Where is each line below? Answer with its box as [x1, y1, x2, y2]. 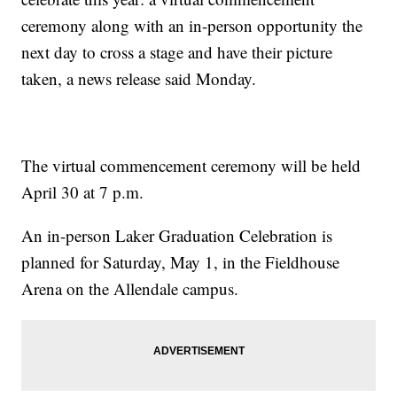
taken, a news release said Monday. [21, 67, 257, 90]
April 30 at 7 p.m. [21, 181, 144, 204]
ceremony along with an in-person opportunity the [21, 14, 363, 37]
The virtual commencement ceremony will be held [21, 154, 362, 177]
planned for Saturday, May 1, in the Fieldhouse [21, 251, 340, 274]
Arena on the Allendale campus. [21, 277, 239, 300]
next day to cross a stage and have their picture [21, 41, 333, 64]
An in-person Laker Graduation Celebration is [21, 224, 333, 247]
